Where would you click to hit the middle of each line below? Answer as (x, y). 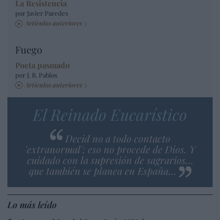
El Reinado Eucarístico (110, 114)
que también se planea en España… (102, 170)
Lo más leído (32, 205)
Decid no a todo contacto (118, 138)
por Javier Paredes (42, 13)
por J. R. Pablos (36, 75)
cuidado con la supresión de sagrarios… (110, 160)
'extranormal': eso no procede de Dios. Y (110, 149)
